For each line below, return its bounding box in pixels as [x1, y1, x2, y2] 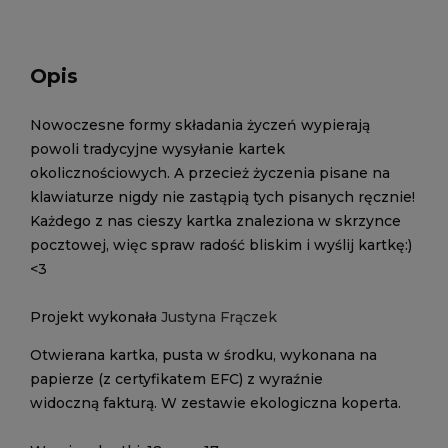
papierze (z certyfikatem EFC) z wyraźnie [30, 370, 323, 388]
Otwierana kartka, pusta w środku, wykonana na [30, 346, 377, 364]
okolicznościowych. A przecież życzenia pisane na [30, 164, 390, 182]
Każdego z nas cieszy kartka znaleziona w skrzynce [30, 212, 401, 230]
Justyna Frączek [161, 308, 277, 326]
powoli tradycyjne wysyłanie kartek [30, 140, 285, 158]
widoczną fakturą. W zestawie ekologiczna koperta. [30, 394, 401, 412]
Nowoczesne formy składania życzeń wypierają [30, 116, 370, 134]
